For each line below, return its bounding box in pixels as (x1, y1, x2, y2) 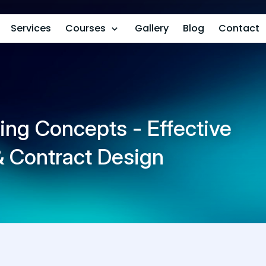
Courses (65, 21, 106, 35)
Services (10, 21, 51, 35)
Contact (218, 21, 259, 35)
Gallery (134, 21, 169, 35)
